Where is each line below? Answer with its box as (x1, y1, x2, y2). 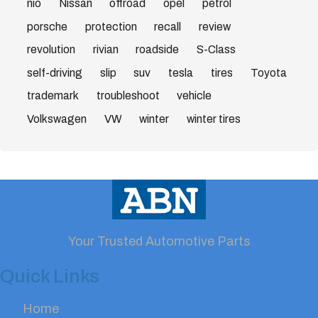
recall (154, 20, 182, 33)
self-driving (26, 66, 82, 79)
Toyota (250, 66, 287, 79)
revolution (26, 43, 75, 56)
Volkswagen (26, 112, 87, 125)
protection (84, 20, 137, 33)
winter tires (187, 112, 241, 125)
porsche (26, 20, 67, 33)
